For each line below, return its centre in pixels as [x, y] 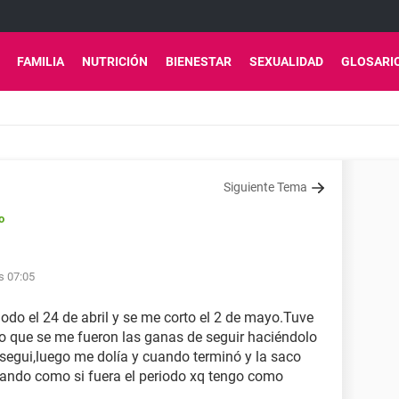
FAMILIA [41, 61]
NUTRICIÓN [115, 61]
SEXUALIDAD [286, 61]
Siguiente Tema [265, 187]
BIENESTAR [199, 61]
